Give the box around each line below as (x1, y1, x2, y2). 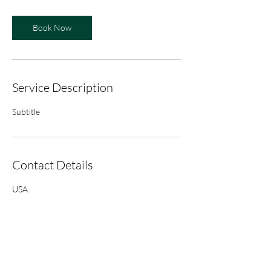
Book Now (33, 22, 71, 33)
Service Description (12, 80, 113, 95)
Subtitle (12, 106, 40, 117)
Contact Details (12, 157, 93, 172)
